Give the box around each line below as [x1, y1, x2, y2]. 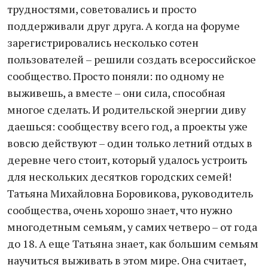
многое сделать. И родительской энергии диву [7, 102, 246, 117]
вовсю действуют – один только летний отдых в [7, 136, 252, 150]
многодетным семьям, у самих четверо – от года [7, 220, 257, 234]
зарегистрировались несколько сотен [7, 35, 199, 50]
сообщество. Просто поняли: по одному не [7, 69, 224, 83]
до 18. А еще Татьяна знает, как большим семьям [7, 236, 258, 251]
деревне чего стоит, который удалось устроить [7, 153, 247, 167]
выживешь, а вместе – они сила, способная [7, 86, 226, 100]
